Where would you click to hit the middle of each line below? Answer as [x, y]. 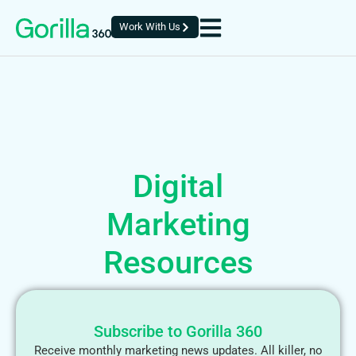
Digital [178, 186]
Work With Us [150, 27]
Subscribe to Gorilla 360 [178, 331]
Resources [178, 263]
